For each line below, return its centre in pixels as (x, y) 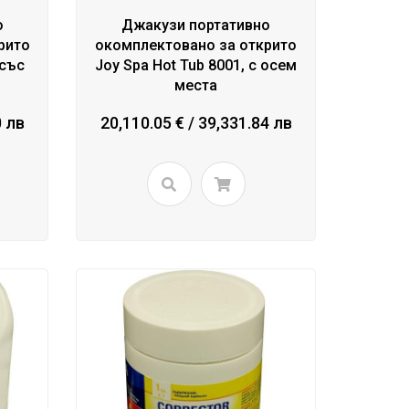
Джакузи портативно (196, 26)
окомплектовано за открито (196, 46)
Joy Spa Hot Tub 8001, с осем (196, 66)
